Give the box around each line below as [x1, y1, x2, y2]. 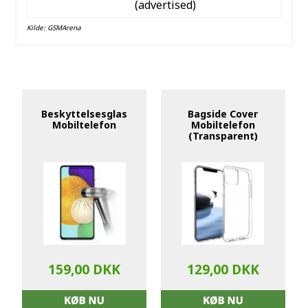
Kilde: [26, 23, 47, 33]
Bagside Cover [188, 107, 258, 121]
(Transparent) [188, 129, 258, 143]
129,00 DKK [186, 260, 259, 279]
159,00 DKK [48, 260, 121, 279]
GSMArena [47, 23, 81, 33]
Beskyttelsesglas [41, 107, 128, 121]
